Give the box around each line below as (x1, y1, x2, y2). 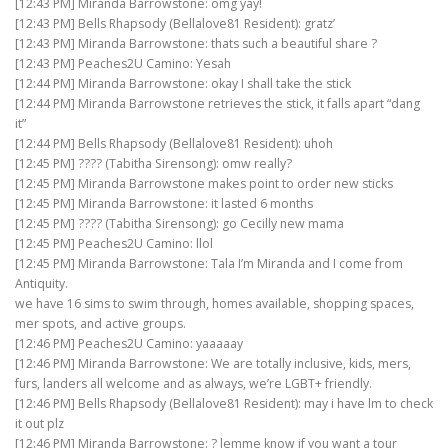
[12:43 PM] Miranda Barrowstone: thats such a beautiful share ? (15, 35, 377, 53)
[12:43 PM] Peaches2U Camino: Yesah (15, 55, 231, 73)
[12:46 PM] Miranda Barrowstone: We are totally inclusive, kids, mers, (15, 355, 411, 373)
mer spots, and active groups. (15, 315, 186, 333)
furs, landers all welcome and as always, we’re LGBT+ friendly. (15, 375, 372, 393)
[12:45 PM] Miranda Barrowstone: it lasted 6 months (15, 195, 313, 213)
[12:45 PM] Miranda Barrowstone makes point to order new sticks (15, 175, 393, 193)
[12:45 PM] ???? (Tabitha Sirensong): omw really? (15, 155, 292, 173)
